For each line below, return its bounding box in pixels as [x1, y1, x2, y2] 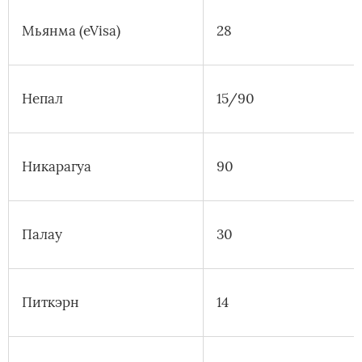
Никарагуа [22, 158, 91, 176]
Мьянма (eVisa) [22, 22, 120, 40]
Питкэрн [22, 293, 79, 312]
